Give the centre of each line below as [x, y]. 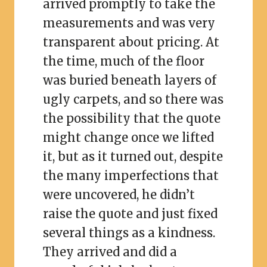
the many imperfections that [131, 175]
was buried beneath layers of [130, 80]
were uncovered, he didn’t [119, 194]
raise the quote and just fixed [130, 213]
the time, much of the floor [124, 61]
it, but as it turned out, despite [133, 156]
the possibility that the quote [132, 118]
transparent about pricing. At [131, 42]
